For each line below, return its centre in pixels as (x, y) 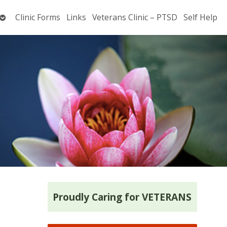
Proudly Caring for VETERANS (122, 197)
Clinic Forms (38, 17)
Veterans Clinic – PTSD (135, 17)
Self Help (200, 17)
